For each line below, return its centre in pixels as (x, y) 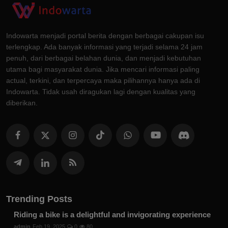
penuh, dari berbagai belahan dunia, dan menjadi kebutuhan (104, 58)
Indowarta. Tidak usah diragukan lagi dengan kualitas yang (101, 92)
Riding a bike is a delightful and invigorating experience (112, 215)
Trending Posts (39, 199)
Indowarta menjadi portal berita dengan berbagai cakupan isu (105, 36)
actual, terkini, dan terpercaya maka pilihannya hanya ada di (103, 81)
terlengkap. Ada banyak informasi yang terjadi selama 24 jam (104, 47)
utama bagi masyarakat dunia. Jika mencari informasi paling (103, 69)
